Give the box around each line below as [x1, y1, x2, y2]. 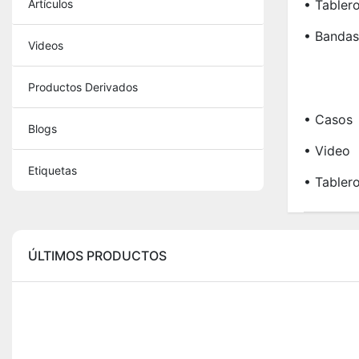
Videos [28, 38, 63, 53]
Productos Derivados [28, 80, 138, 95]
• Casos [303, 111, 353, 128]
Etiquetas [28, 163, 77, 178]
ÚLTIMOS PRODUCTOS [28, 248, 167, 264]
